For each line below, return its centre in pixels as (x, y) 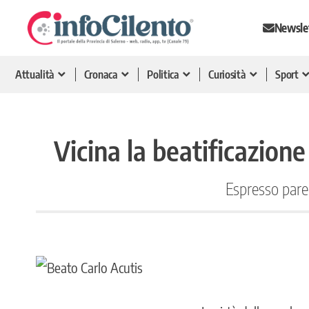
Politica (163, 74)
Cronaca (101, 74)
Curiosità (227, 74)
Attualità (35, 74)
